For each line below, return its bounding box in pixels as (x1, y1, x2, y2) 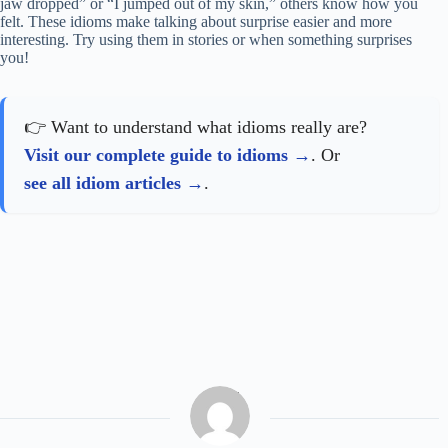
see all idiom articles (24, 173, 181, 194)
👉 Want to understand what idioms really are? (24, 117, 367, 138)
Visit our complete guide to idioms (24, 145, 288, 166)
